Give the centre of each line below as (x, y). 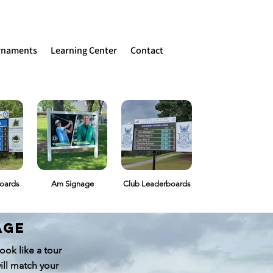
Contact (147, 50)
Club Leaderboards (157, 184)
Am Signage (72, 184)
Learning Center (84, 50)
